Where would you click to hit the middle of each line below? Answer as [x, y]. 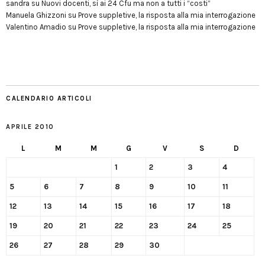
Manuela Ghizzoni [36, 15]
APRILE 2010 [30, 127]
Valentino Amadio [36, 27]
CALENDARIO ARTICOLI [49, 99]
